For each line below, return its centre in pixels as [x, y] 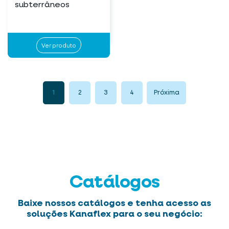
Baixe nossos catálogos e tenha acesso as [114, 204]
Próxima [166, 93]
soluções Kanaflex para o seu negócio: [114, 214]
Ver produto [59, 45]
